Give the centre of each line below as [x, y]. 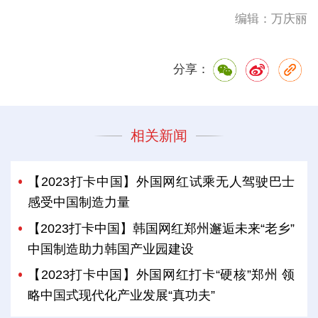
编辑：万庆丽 [272, 18]
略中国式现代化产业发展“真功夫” [122, 295]
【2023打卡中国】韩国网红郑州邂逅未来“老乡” [161, 228]
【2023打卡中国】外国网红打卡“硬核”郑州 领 [161, 274]
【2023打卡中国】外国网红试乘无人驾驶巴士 [161, 182]
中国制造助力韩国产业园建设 [111, 249]
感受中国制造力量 [79, 203]
